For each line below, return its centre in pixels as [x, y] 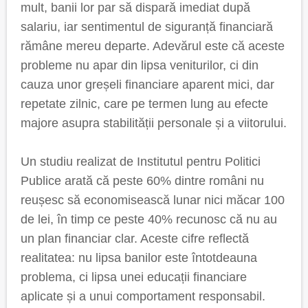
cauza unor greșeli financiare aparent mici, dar [147, 85]
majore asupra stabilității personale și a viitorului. [154, 123]
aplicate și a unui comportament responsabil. [143, 296]
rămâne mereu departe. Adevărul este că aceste [153, 46]
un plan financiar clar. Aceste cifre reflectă [135, 239]
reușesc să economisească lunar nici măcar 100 [153, 200]
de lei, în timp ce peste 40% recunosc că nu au [149, 219]
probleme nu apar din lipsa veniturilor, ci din [140, 65]
